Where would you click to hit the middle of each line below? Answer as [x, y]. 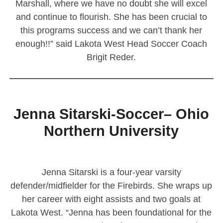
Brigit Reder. [111, 57]
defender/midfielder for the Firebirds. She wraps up [111, 185]
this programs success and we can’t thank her [111, 30]
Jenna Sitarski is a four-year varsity [111, 172]
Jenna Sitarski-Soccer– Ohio [111, 114]
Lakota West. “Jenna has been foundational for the [111, 212]
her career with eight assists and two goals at [111, 199]
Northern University [111, 131]
